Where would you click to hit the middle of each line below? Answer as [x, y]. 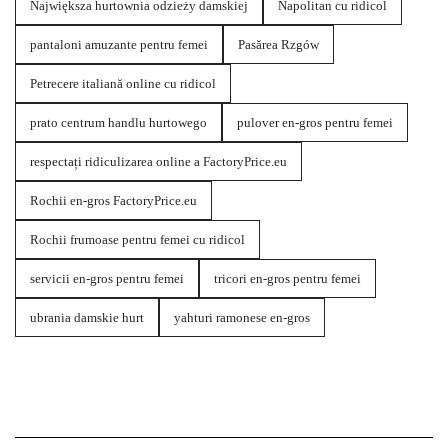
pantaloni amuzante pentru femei [119, 45]
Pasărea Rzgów [278, 45]
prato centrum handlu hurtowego [118, 123]
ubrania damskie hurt [87, 318]
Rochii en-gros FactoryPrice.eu [113, 201]
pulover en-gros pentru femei [315, 123]
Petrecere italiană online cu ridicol [123, 84]
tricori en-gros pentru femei [287, 279]
